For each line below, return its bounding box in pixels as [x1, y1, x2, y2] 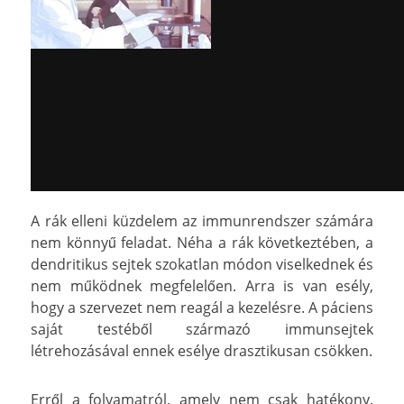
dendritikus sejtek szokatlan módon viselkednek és [31, 253, 373, 274]
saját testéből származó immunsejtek [31, 318, 373, 339]
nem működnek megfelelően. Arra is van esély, [31, 275, 373, 296]
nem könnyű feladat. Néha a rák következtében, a [31, 232, 373, 252]
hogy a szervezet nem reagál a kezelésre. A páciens [31, 297, 373, 317]
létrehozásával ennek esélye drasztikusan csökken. [31, 340, 372, 361]
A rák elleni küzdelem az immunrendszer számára [31, 210, 373, 231]
